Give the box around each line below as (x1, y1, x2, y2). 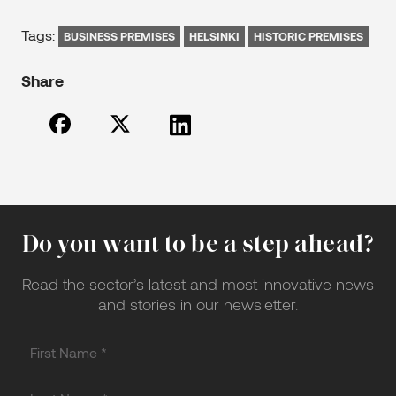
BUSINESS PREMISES (64, 28, 175, 43)
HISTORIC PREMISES (254, 28, 363, 43)
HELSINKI (189, 28, 240, 43)
